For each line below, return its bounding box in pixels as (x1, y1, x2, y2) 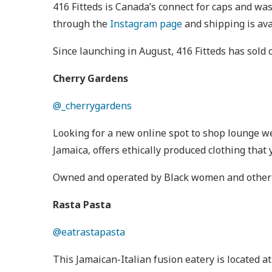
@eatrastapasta (53, 225, 125, 239)
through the (53, 17, 110, 31)
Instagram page (110, 17, 182, 31)
